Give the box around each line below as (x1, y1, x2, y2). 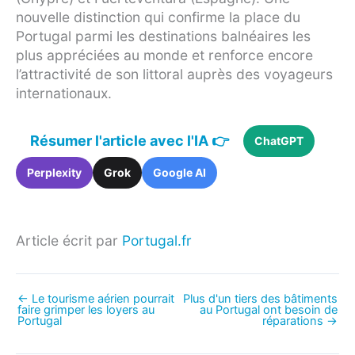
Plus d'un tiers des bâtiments (183, 291, 338, 306)
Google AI (153, 165, 206, 179)
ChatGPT (254, 133, 303, 147)
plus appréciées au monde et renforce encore (16, 46, 313, 63)
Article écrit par (16, 231, 122, 249)
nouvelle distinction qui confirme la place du (16, 8, 300, 25)
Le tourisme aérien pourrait (29, 291, 174, 306)
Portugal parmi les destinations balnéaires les (16, 27, 311, 44)
